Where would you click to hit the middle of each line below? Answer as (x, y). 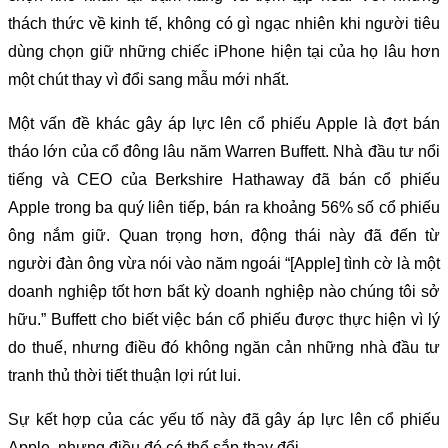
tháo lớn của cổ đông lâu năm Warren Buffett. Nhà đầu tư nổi (224, 151)
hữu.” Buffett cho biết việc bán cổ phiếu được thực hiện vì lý (224, 319)
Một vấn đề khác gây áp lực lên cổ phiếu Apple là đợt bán (224, 123)
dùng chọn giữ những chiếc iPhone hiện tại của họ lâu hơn (224, 51)
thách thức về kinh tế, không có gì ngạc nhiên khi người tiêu (224, 23)
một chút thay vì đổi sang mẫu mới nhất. (148, 79)
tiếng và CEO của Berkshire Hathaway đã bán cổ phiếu (224, 179)
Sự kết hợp (50, 419)
